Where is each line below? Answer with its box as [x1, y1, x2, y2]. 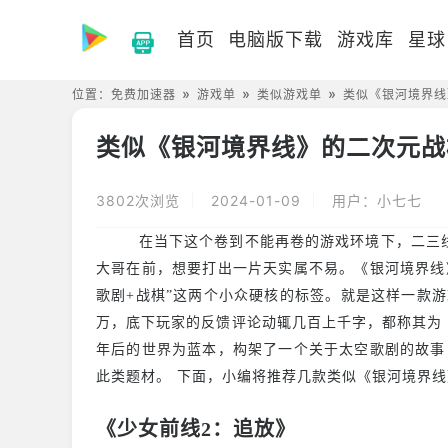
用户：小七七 [332, 192, 422, 209]
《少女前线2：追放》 [96, 418, 296, 440]
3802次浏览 [96, 192, 180, 209]
